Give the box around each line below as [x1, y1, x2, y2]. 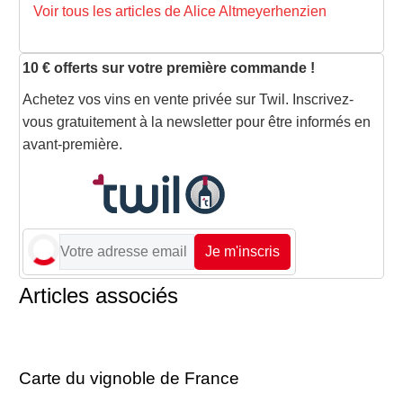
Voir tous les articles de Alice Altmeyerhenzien [33, 4, 327, 20]
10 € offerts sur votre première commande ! [22, 59, 315, 76]
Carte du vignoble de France [19, 368, 239, 388]
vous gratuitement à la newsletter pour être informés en [22, 113, 371, 130]
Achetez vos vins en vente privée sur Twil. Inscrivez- [22, 91, 354, 107]
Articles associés [19, 282, 178, 308]
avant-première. [22, 136, 122, 152]
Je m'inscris [205, 244, 280, 260]
